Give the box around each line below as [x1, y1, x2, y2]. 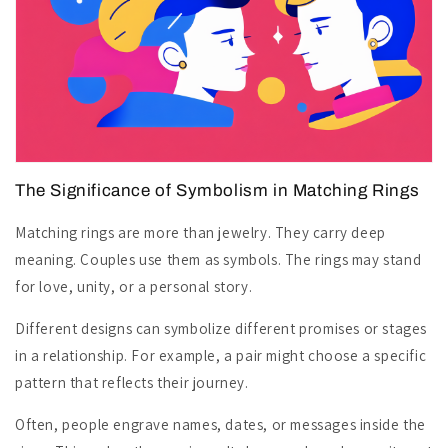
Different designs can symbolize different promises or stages [15, 319, 428, 338]
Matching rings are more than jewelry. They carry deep [15, 223, 386, 242]
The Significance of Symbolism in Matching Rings [15, 181, 420, 200]
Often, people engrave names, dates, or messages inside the [15, 415, 426, 434]
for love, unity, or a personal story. [15, 277, 253, 296]
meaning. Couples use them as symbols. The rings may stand [15, 250, 422, 269]
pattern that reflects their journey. [15, 373, 249, 392]
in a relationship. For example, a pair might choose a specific [15, 346, 427, 365]
